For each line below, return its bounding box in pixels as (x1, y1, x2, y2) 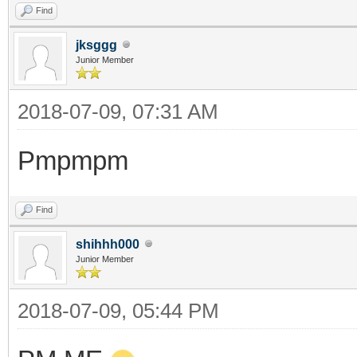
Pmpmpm (18, 145, 128, 175)
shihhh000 (76, 237, 139, 251)
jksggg (76, 37, 117, 52)
